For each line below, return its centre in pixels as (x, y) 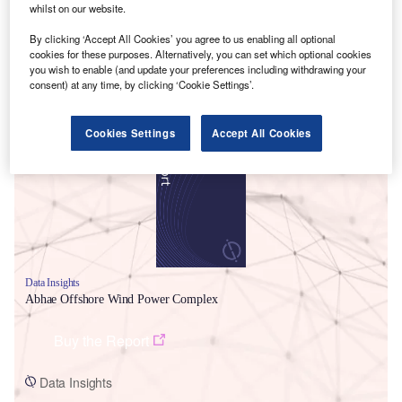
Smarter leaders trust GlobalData (141, 109)
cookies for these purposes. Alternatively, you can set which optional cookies (201, 54)
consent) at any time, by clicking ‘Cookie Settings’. (142, 85)
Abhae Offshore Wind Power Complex (122, 299)
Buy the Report (101, 340)
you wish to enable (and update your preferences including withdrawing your (198, 70)
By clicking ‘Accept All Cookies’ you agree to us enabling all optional (183, 39)
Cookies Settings (131, 133)
